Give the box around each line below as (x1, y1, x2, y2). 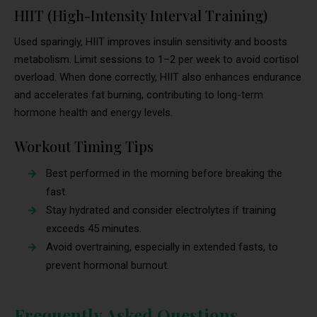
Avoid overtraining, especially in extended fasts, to (46, 240, 278, 253)
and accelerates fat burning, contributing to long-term (14, 88, 263, 101)
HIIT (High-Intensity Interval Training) (14, 5, 267, 25)
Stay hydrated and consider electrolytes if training (46, 203, 276, 217)
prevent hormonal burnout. (46, 258, 169, 272)
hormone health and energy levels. (14, 105, 173, 119)
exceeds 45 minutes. (46, 221, 142, 235)
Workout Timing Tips (14, 136, 154, 156)
